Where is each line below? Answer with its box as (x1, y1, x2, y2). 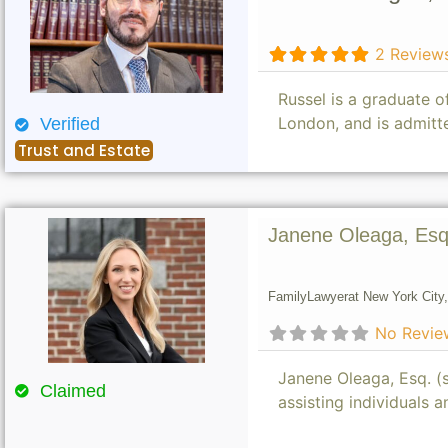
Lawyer (306, 289, 348, 305)
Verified (39, 114, 100, 135)
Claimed (39, 380, 106, 401)
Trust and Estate (18, 140, 150, 162)
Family (267, 289, 307, 305)
